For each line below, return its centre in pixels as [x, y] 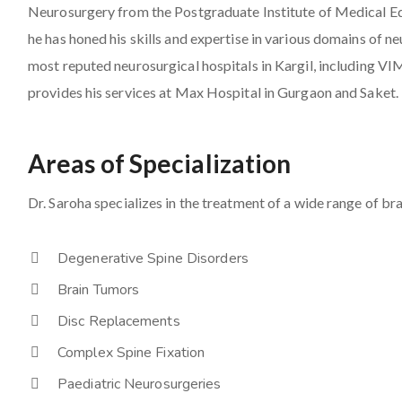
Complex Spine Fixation [131, 352]
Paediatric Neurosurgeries [140, 384]
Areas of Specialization [160, 163]
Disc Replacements [119, 321]
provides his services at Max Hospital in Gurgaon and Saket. [213, 92]
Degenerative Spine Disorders [153, 258]
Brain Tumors [99, 289]
